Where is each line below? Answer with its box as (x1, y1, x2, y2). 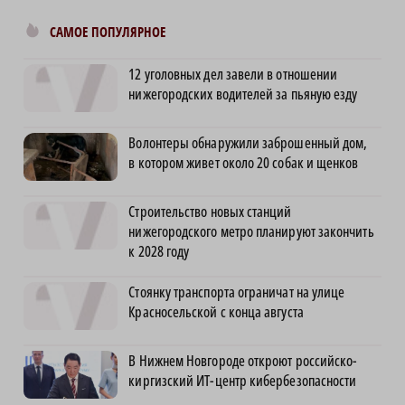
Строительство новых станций (128, 202, 292, 222)
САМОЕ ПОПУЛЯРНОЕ (50, 23, 165, 42)
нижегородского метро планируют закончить (128, 221, 374, 242)
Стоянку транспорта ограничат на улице (128, 282, 345, 303)
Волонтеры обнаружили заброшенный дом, (128, 133, 368, 154)
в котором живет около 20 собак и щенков (128, 153, 359, 174)
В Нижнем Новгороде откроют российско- (128, 351, 358, 372)
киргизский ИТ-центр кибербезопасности (128, 371, 357, 391)
